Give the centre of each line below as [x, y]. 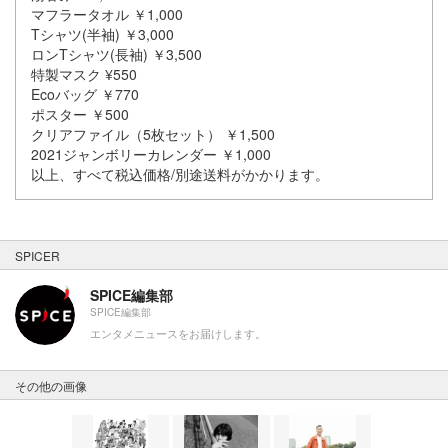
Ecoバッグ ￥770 [85, 94]
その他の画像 [51, 386]
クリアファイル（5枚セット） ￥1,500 [153, 134]
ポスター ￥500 [80, 114]
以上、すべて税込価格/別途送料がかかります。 [180, 174]
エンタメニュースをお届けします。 [178, 333]
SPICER [37, 256]
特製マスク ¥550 [84, 74]
